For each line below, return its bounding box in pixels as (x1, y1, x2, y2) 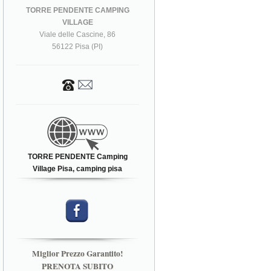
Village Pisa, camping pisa (33, 164, 123, 173)
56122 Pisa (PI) (52, 42, 103, 51)
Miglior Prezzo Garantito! (32, 247, 123, 260)
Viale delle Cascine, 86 (39, 30, 116, 39)
